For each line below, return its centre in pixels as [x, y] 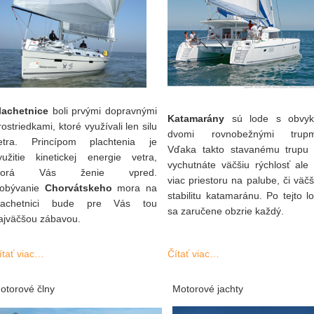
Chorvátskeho [78, 188]
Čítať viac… [193, 254]
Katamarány [196, 118]
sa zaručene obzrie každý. [226, 211]
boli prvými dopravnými [103, 111]
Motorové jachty [208, 289]
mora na [135, 188]
